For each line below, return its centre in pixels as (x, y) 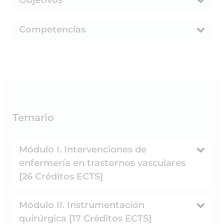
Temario (33, 117)
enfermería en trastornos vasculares (102, 163)
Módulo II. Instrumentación (82, 205)
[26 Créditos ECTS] (61, 176)
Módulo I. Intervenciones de (83, 149)
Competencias (52, 29)
